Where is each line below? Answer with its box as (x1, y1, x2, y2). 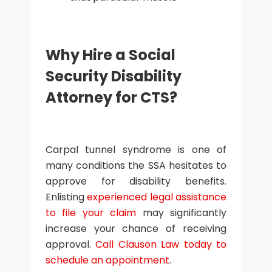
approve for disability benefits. (45, 174, 227, 188)
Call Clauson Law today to (95, 237, 227, 251)
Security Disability (45, 66, 182, 86)
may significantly (136, 206, 227, 220)
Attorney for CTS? (45, 87, 177, 107)
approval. (45, 237, 96, 251)
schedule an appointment (45, 253, 169, 267)
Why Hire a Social (45, 45, 175, 65)
